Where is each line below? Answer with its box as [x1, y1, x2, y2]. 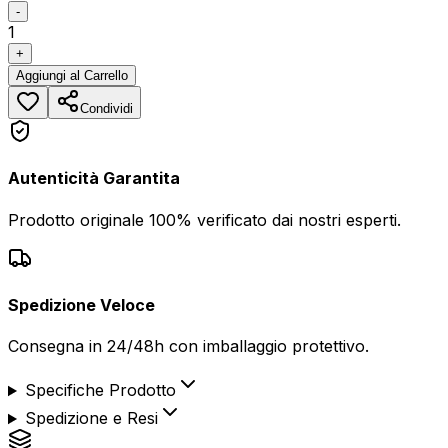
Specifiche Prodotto [24, 380, 176, 401]
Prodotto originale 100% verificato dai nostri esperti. [8, 209, 401, 230]
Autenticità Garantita [8, 168, 180, 189]
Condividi [80, 101, 133, 117]
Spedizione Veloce [8, 294, 155, 315]
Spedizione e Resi [24, 408, 158, 429]
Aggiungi [16, 68, 70, 84]
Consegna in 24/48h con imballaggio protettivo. [8, 336, 369, 357]
